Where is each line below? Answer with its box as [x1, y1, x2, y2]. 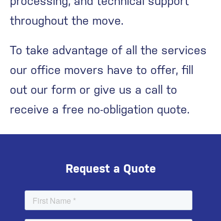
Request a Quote [65, 162, 156, 176]
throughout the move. [10, 14, 123, 28]
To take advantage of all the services [10, 43, 207, 57]
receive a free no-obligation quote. [10, 103, 189, 116]
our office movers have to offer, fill [10, 63, 193, 77]
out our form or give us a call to [10, 83, 177, 97]
